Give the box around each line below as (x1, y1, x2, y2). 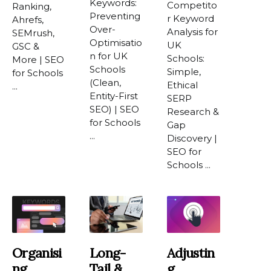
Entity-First (90, 90, 139, 102)
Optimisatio (90, 36, 143, 48)
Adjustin (167, 244, 215, 262)
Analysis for (167, 25, 218, 38)
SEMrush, (12, 27, 54, 39)
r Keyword (167, 12, 215, 24)
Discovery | (167, 132, 218, 144)
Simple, (167, 65, 201, 77)
